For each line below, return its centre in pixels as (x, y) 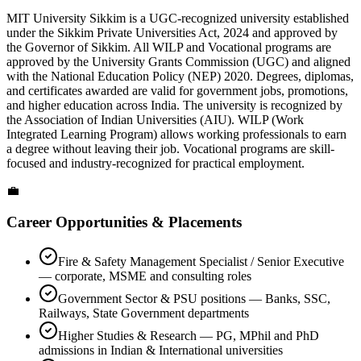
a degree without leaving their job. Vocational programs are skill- (170, 149)
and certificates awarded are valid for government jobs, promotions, (177, 91)
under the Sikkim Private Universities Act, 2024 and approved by (172, 33)
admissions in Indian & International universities (161, 350)
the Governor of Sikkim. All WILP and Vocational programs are (169, 48)
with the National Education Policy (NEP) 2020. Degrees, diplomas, (180, 77)
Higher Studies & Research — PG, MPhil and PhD (189, 335)
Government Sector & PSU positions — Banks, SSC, (194, 298)
